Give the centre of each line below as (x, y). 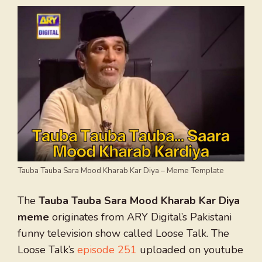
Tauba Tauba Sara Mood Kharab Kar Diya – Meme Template (121, 171)
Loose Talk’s (47, 250)
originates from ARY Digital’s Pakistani (140, 217)
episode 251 (107, 250)
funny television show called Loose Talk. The (123, 234)
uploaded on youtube (190, 250)
